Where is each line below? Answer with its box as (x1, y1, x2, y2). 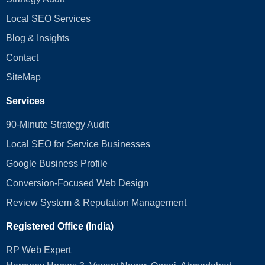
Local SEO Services (6, 13, 91, 24)
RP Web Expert (6, 244, 71, 255)
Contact (6, 52, 38, 63)
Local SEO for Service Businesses (6, 138, 150, 149)
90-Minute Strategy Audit (6, 119, 109, 130)
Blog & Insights (6, 33, 69, 43)
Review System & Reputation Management (6, 197, 186, 208)
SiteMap (6, 72, 41, 82)
